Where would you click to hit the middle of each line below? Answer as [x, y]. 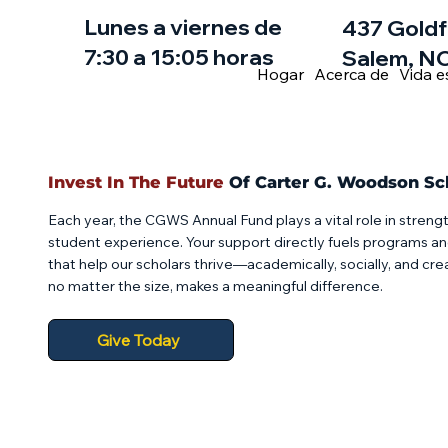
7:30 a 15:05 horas [178, 56]
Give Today [138, 340]
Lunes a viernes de [182, 26]
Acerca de [351, 73]
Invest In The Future [136, 182]
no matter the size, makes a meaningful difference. [216, 286]
